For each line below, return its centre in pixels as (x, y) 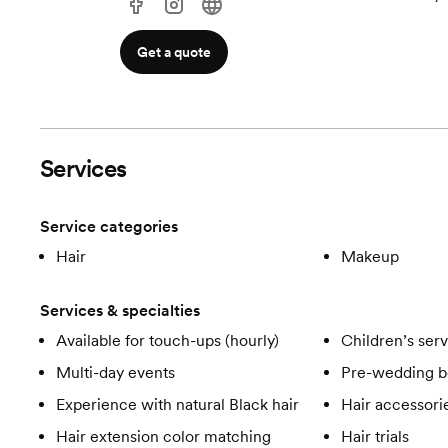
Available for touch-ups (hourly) (167, 341)
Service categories (109, 227)
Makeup (369, 257)
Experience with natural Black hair (177, 405)
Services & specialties (120, 311)
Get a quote (174, 52)
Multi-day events (115, 373)
